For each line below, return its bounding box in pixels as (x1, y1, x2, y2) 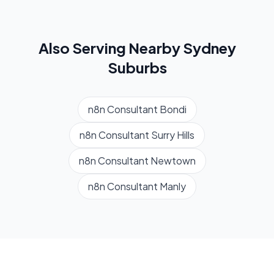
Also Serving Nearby (38, 39, 183, 57)
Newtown (150, 154, 196, 168)
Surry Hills (151, 128, 194, 142)
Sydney (182, 39, 236, 57)
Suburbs (107, 58, 167, 77)
